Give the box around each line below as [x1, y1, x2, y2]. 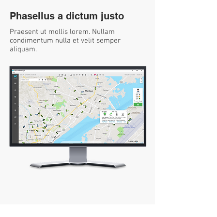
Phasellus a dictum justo [10, 10, 124, 22]
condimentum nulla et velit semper [10, 36, 121, 45]
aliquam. [10, 45, 37, 54]
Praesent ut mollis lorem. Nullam [10, 28, 115, 36]
